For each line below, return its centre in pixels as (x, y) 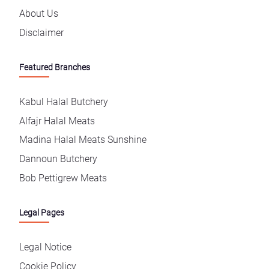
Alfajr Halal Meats (57, 121)
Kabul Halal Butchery (64, 101)
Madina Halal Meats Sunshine (83, 140)
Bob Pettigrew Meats (63, 178)
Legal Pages (42, 213)
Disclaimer (41, 33)
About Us (39, 14)
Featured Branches (55, 68)
